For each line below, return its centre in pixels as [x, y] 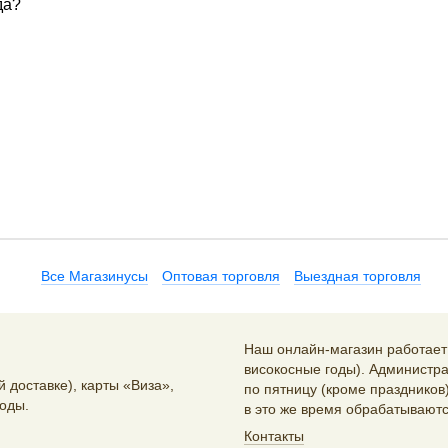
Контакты [274, 436]
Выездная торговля [357, 276]
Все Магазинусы [94, 276]
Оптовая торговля [221, 276]
